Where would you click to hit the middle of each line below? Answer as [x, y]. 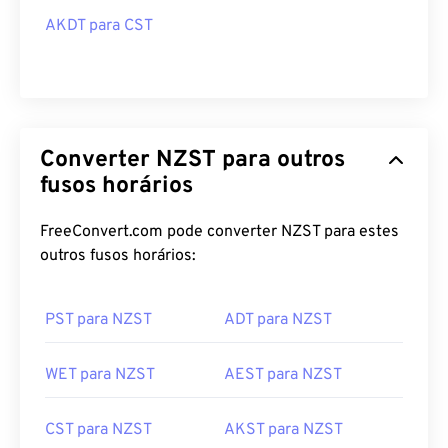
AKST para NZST [283, 430]
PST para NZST [98, 320]
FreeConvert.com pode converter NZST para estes [219, 232]
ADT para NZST [278, 320]
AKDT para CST [99, 26]
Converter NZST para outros [192, 160]
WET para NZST [100, 375]
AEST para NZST [283, 375]
